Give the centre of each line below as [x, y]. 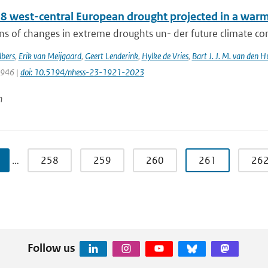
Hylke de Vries [165, 56]
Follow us [51, 248]
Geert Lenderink [111, 56]
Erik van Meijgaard [50, 56]
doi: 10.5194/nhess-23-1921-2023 [82, 72]
